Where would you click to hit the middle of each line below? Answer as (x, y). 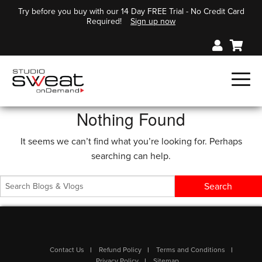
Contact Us (67, 250)
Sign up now (153, 21)
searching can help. (131, 156)
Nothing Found (131, 119)
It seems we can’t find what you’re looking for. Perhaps (131, 142)
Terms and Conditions (191, 250)
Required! (104, 21)
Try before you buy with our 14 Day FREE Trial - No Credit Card (131, 11)
